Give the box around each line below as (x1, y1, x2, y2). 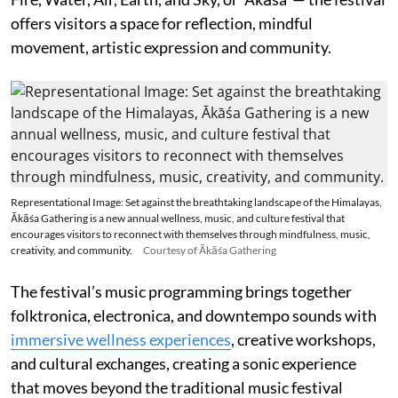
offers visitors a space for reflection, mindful (11, 13, 313, 33)
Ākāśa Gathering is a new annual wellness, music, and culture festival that (11, 211, 345, 225)
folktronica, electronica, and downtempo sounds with (11, 306, 377, 325)
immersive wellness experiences (11, 330, 231, 349)
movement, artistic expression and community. (11, 37, 331, 57)
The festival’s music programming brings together (11, 282, 352, 301)
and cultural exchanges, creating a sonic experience (11, 354, 356, 373)
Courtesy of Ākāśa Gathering (143, 243, 276, 257)
